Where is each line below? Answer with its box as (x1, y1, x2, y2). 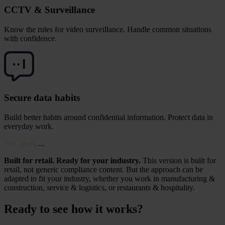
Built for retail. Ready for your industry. (4, 156, 141, 165)
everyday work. (4, 122, 54, 131)
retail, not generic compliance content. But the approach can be (4, 165, 203, 174)
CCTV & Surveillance (4, 4, 95, 15)
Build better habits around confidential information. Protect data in (4, 113, 213, 122)
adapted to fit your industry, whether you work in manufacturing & (4, 174, 215, 183)
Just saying (4, 139, 39, 148)
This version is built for (141, 156, 216, 165)
